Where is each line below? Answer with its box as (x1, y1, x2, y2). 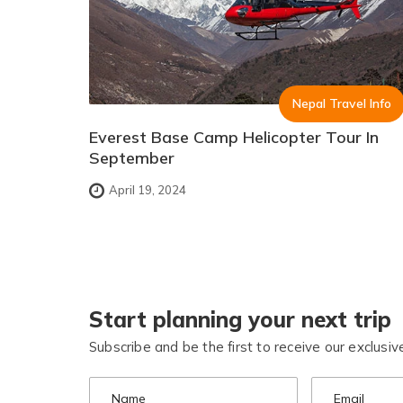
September (89, 147, 175, 168)
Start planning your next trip (89, 305, 391, 333)
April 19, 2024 (109, 183, 186, 198)
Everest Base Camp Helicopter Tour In (89, 126, 379, 148)
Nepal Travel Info (292, 94, 391, 112)
